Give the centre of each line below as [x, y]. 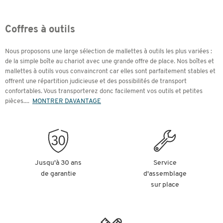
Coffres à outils [40, 30]
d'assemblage [165, 174]
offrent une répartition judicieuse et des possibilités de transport [96, 81]
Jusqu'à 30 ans [58, 163]
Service [165, 163]
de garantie [58, 174]
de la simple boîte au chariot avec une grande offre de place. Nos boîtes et [110, 61]
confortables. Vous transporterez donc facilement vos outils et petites [104, 91]
